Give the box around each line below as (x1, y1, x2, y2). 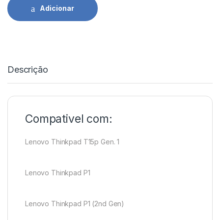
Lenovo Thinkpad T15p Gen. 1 (25, 137, 120, 146)
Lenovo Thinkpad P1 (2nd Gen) (25, 199, 125, 208)
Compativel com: (25, 111, 112, 126)
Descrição (7, 64, 48, 75)
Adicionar (39, 4, 74, 13)
